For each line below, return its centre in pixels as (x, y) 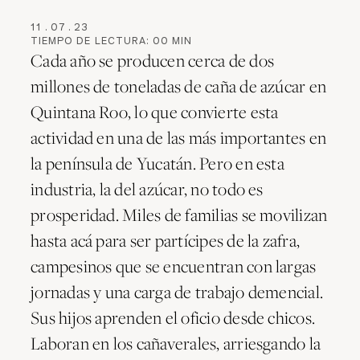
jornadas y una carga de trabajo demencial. (177, 291)
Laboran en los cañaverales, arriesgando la (176, 343)
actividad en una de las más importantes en (179, 137)
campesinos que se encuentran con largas (174, 266)
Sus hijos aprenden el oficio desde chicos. (173, 317)
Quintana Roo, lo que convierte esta (155, 111)
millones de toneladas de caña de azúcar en (179, 86)
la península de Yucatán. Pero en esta (157, 163)
